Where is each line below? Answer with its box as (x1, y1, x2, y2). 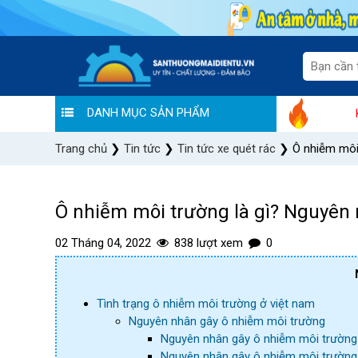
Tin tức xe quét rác (177, 141, 276, 156)
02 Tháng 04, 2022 (55, 236, 151, 250)
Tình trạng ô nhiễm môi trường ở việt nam (97, 296, 315, 311)
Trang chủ (55, 141, 107, 156)
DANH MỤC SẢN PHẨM (87, 105, 209, 120)
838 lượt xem (171, 236, 246, 250)
